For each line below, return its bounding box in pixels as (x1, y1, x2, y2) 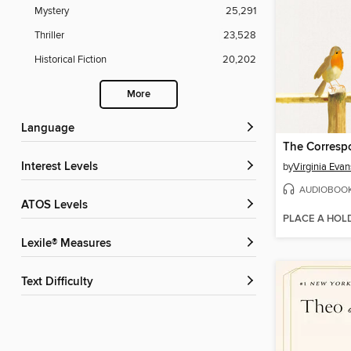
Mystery (34, 5, 69, 18)
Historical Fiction (34, 53, 107, 67)
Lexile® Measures (27, 237, 111, 251)
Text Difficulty (27, 275, 93, 290)
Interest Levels (24, 160, 98, 175)
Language (27, 121, 74, 136)
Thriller (34, 29, 64, 42)
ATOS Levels (28, 198, 88, 213)
